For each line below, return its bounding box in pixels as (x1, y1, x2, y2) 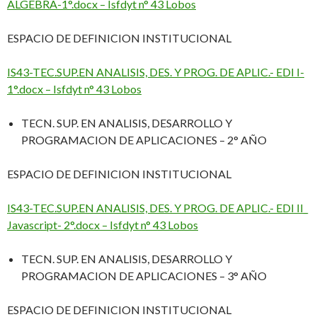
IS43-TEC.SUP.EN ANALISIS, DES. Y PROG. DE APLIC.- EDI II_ (7, 201, 308, 215)
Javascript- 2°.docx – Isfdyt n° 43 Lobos (7, 218, 198, 232)
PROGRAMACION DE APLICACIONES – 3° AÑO (21, 269, 267, 283)
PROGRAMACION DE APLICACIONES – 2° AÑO (21, 133, 267, 147)
